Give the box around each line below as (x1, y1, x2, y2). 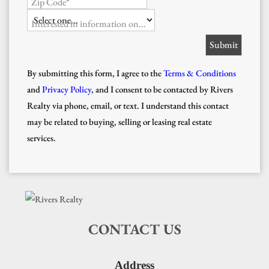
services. (27, 131, 58, 144)
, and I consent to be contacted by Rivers (91, 83, 233, 95)
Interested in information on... (31, 17, 146, 30)
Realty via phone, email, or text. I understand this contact (27, 99, 229, 111)
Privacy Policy (42, 83, 91, 95)
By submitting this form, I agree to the (27, 67, 162, 79)
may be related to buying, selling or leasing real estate (27, 115, 212, 127)
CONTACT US (88, 219, 181, 238)
